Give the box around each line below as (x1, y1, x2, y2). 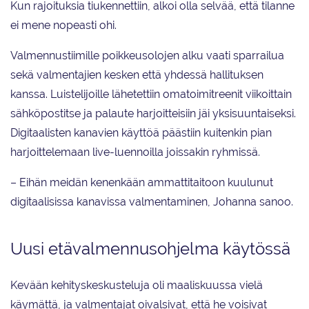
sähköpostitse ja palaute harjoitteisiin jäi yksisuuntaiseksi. (10, 107, 296, 121)
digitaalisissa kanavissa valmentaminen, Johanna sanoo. (10, 195, 293, 209)
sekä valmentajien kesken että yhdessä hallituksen (10, 68, 263, 82)
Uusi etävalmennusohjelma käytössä (10, 239, 290, 259)
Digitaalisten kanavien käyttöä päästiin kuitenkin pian (10, 126, 272, 140)
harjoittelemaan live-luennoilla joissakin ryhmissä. (10, 146, 260, 159)
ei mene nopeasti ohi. (10, 19, 117, 32)
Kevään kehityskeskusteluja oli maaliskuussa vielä (10, 279, 263, 292)
